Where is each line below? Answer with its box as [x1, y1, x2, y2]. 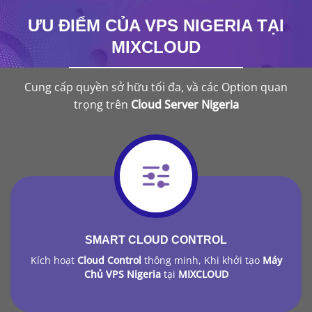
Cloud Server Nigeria [130, 96, 239, 112]
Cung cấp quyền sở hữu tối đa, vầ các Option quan [24, 79, 288, 95]
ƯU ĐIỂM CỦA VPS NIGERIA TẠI [28, 15, 284, 35]
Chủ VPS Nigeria [84, 267, 164, 281]
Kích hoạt [30, 253, 77, 267]
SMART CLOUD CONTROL [85, 233, 227, 246]
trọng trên [73, 96, 131, 112]
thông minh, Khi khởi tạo [141, 253, 260, 267]
